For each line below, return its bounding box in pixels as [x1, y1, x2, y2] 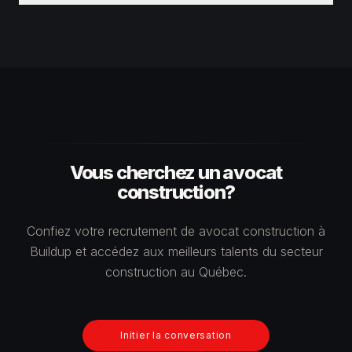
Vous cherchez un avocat [69, 161, 283, 184]
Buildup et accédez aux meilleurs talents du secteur [29, 244, 323, 259]
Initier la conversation [120, 329, 232, 341]
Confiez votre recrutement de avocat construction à [27, 223, 325, 239]
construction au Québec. [105, 264, 247, 280]
